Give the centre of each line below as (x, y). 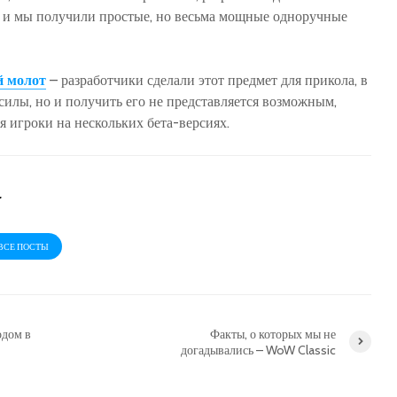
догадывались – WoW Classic (258, 350)
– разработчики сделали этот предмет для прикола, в (207, 80)
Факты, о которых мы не (273, 334)
